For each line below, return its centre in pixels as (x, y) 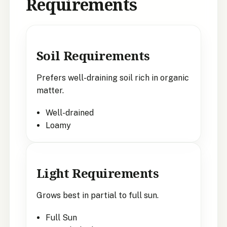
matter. (50, 90)
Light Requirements (98, 173)
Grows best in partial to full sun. (97, 195)
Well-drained (69, 112)
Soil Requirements (93, 55)
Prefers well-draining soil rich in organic (112, 78)
